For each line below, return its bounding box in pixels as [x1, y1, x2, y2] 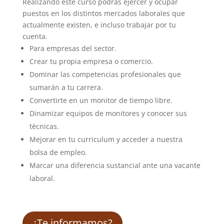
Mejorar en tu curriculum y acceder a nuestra [29, 134, 182, 144]
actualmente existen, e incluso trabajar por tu [22, 19, 176, 29]
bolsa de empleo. [29, 147, 87, 157]
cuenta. [22, 31, 47, 41]
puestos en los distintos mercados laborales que [22, 8, 185, 18]
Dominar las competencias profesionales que [29, 69, 181, 79]
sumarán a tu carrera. [29, 82, 103, 92]
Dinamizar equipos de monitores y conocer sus [29, 108, 187, 118]
